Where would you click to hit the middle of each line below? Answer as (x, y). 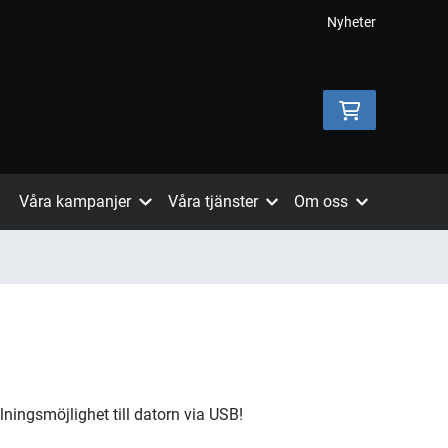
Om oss (320, 201)
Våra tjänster (212, 201)
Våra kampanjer (75, 201)
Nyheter (351, 22)
